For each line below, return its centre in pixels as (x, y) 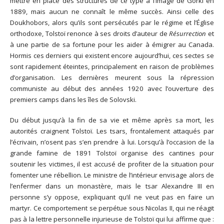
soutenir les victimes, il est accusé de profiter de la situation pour (112, 164)
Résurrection (188, 34)
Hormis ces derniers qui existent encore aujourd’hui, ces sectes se (112, 56)
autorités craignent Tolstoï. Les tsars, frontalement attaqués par (112, 131)
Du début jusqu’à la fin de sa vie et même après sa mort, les (112, 120)
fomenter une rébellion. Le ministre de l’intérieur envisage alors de (112, 175)
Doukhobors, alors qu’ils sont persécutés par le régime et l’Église (112, 23)
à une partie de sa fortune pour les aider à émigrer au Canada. (112, 45)
